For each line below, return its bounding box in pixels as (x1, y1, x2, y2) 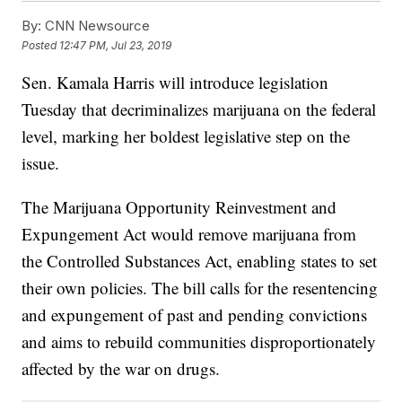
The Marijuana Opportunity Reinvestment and (22, 196, 337, 219)
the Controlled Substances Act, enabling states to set (22, 249, 378, 273)
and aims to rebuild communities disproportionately (22, 330, 377, 354)
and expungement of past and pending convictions (22, 303, 368, 327)
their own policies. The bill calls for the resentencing (22, 276, 379, 300)
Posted (22, 38, 60, 52)
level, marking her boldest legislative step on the (22, 125, 351, 148)
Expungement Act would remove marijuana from (22, 223, 357, 246)
